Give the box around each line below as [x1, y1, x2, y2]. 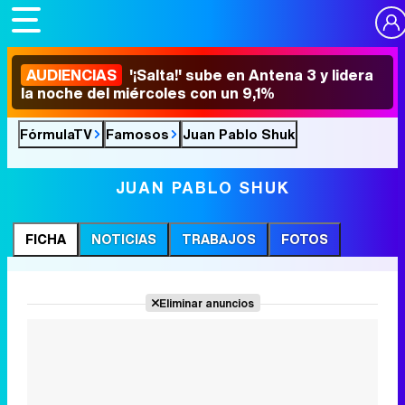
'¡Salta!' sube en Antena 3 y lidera [126, 64, 373, 86]
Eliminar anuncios [158, 295, 254, 311]
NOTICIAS [91, 230, 156, 249]
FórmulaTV [20, 124, 92, 144]
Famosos [106, 124, 169, 144]
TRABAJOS [182, 230, 256, 249]
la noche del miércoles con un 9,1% [21, 82, 275, 104]
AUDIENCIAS [26, 64, 117, 86]
